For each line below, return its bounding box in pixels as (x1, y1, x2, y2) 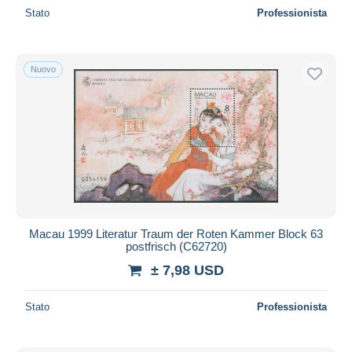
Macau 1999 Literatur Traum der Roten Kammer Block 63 (29, 226, 323, 240)
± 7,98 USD (151, 262, 224, 278)
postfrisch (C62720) (125, 239, 227, 253)
